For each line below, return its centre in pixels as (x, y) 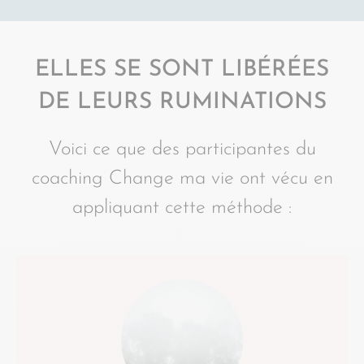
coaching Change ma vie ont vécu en (182, 178)
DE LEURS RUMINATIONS (182, 102)
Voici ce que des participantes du (182, 149)
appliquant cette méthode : (182, 208)
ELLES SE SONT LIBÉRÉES (182, 69)
